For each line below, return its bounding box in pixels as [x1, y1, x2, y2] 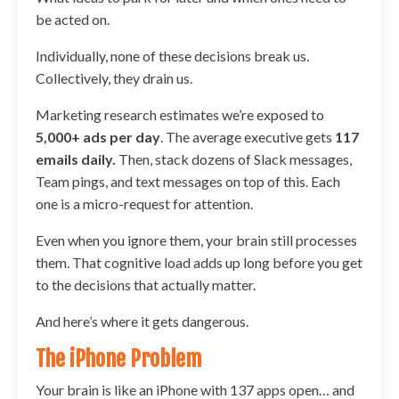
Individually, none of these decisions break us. [36, 46, 309, 64]
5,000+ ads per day [36, 127, 160, 145]
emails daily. [36, 150, 118, 167]
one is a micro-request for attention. [36, 194, 253, 212]
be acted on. [36, 10, 110, 28]
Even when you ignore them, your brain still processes [36, 231, 357, 248]
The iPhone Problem [36, 345, 201, 372]
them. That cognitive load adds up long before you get [36, 253, 362, 271]
